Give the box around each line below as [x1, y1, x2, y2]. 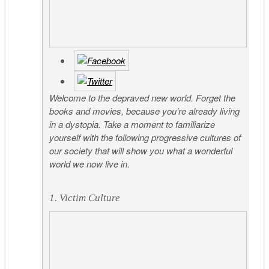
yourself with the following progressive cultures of [49, 131, 241, 144]
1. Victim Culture [49, 192, 121, 204]
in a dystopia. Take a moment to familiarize [49, 118, 216, 131]
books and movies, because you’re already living [49, 104, 240, 118]
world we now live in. [49, 157, 130, 171]
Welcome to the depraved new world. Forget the [49, 91, 236, 104]
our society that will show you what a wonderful [49, 144, 233, 157]
